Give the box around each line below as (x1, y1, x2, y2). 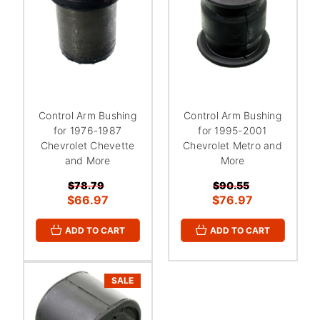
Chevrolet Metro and (183, 139, 282, 151)
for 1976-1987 (53, 124, 122, 136)
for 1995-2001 (198, 124, 267, 136)
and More (64, 154, 111, 166)
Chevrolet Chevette (40, 139, 135, 151)
